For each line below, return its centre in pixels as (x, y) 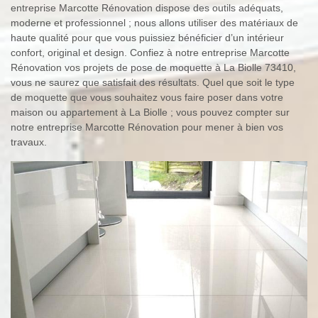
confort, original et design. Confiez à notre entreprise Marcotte (150, 53)
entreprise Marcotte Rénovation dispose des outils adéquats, (147, 8)
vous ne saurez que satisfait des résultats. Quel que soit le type (153, 82)
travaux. (29, 142)
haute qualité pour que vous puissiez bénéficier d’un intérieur (147, 38)
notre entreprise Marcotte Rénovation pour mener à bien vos (147, 127)
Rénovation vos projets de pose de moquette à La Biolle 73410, (153, 67)
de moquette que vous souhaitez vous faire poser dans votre (147, 97)
